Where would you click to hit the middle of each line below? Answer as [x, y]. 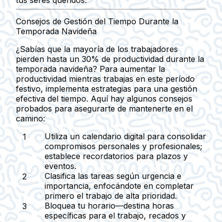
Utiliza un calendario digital [95, 136]
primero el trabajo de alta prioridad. [111, 195]
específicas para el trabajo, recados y [115, 215]
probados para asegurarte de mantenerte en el [104, 108]
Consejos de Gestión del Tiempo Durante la [97, 21]
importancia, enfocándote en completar [119, 186]
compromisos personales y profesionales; [123, 146]
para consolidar [175, 136]
